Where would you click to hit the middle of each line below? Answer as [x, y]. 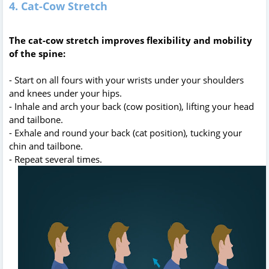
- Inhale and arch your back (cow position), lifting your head [131, 106]
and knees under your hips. [65, 93]
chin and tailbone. [46, 146]
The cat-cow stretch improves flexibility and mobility [131, 40]
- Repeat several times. [56, 159]
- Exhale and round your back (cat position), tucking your [125, 132]
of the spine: [37, 53]
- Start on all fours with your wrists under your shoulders [126, 80]
